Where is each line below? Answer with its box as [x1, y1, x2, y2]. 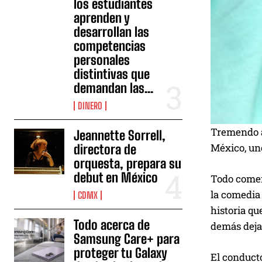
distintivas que [74, 66, 150, 82]
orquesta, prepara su [74, 156, 182, 171]
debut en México [74, 170, 158, 185]
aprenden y [74, 10, 130, 26]
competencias [74, 38, 146, 54]
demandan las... [74, 80, 154, 96]
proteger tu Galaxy [74, 245, 168, 261]
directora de [74, 142, 137, 157]
